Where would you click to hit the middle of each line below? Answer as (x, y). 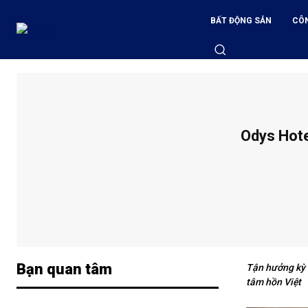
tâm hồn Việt (274, 282)
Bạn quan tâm (64, 269)
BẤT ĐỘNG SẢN (241, 21)
